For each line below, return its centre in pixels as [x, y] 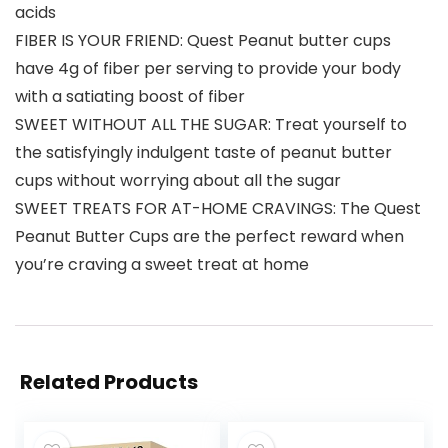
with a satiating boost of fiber [130, 97]
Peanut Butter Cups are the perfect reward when [209, 237]
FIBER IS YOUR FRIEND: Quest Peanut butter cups [203, 41]
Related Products [109, 382]
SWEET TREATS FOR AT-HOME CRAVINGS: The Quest [218, 209]
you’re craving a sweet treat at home [162, 265]
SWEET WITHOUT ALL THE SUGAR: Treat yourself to [211, 125]
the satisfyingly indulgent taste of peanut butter [203, 153]
